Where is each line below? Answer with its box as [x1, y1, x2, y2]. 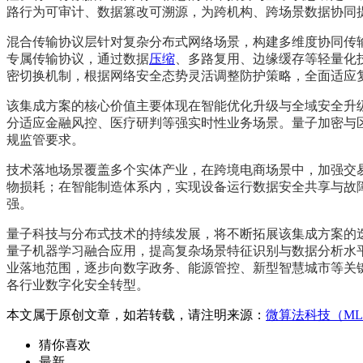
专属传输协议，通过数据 [6, 51, 149, 66]
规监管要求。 [6, 132, 84, 147]
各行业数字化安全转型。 [6, 277, 149, 292]
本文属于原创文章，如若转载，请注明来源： [6, 307, 266, 322]
